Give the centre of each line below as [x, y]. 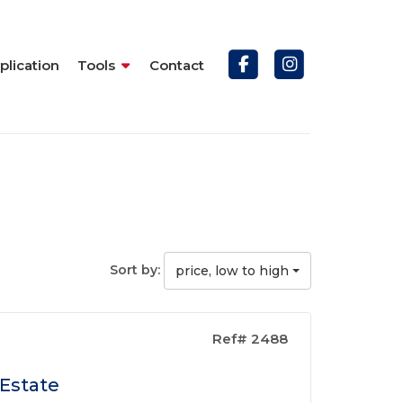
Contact [177, 65]
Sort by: [135, 269]
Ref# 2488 [250, 339]
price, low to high [232, 271]
